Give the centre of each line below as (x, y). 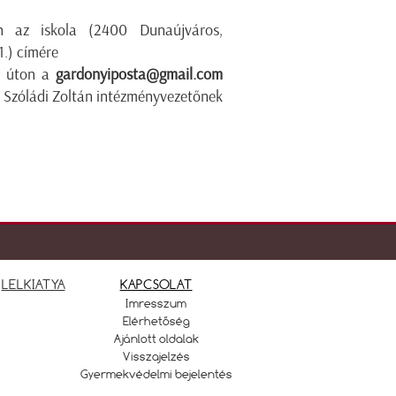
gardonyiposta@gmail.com (139, 74)
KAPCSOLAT (156, 284)
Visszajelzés (156, 356)
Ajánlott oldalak (156, 339)
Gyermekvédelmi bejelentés (156, 374)
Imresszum (156, 303)
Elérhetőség (156, 321)
